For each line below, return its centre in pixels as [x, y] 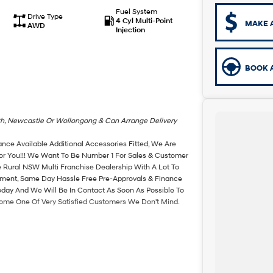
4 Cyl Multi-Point [144, 20]
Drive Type [45, 16]
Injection [130, 30]
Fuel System [136, 11]
